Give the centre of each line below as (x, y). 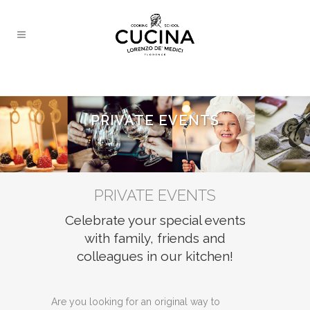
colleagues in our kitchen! (155, 256)
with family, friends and (155, 238)
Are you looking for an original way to (136, 302)
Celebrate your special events (155, 220)
